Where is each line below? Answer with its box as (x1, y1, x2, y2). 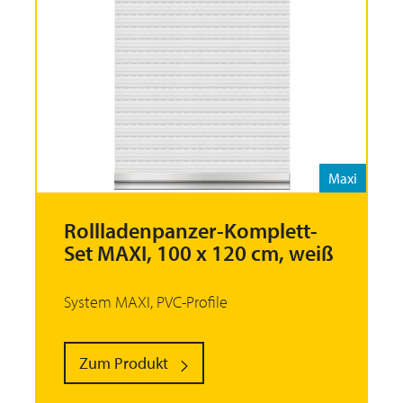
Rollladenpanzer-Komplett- (64, 217, 318, 245)
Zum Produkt (79, 353, 168, 374)
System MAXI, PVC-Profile (64, 291, 228, 313)
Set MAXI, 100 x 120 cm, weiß (64, 239, 334, 267)
